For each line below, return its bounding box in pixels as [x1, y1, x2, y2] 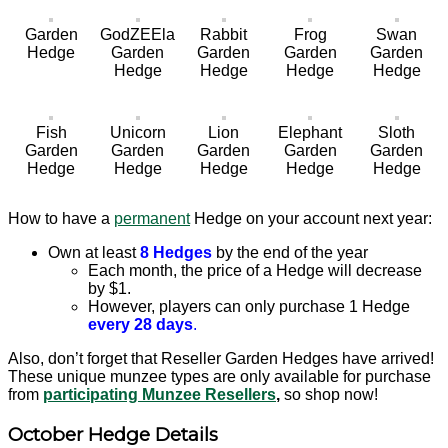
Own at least [48, 244, 140, 262]
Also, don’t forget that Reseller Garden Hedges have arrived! [8, 350, 438, 368]
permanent [114, 210, 190, 228]
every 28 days [88, 316, 193, 334]
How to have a [8, 210, 114, 228]
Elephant [278, 124, 343, 142]
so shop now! [284, 386, 378, 404]
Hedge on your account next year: [190, 210, 432, 228]
